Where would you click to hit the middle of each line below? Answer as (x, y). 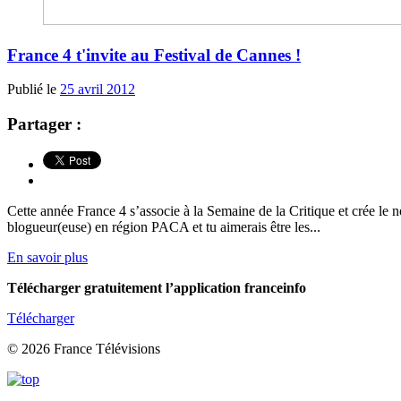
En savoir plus (47, 257)
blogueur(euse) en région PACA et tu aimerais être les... (164, 226)
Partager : (44, 124)
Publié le (34, 90)
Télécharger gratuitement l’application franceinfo (157, 287)
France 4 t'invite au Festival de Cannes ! (154, 55)
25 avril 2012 (98, 90)
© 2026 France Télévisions (84, 348)
